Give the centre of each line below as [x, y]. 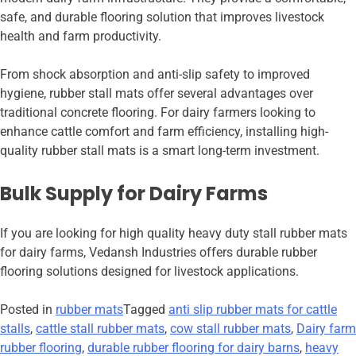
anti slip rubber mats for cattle [253, 310]
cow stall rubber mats [230, 329]
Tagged [146, 310]
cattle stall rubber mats [100, 329]
